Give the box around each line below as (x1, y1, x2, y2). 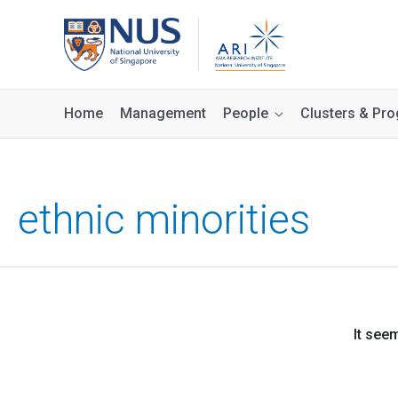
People (223, 105, 268, 122)
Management (120, 105, 206, 122)
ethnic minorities (18, 196, 310, 243)
